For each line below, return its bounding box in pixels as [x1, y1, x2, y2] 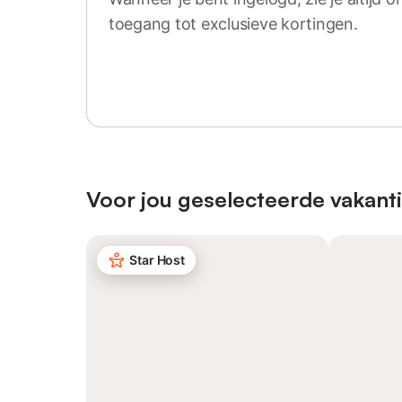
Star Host [129, 252, 186, 267]
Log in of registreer [123, 47, 237, 62]
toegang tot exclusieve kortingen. [109, 14, 358, 33]
